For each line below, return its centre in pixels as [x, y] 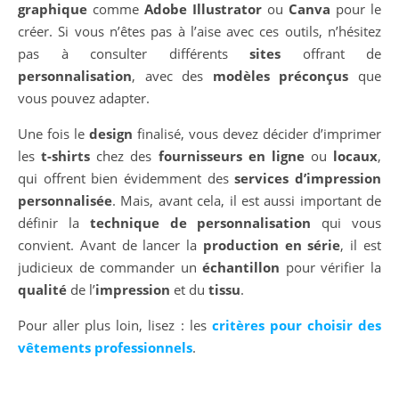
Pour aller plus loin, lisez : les [115, 326]
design [111, 134]
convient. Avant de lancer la [110, 245]
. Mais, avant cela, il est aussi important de [247, 201]
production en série [272, 245]
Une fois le [53, 134]
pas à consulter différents [134, 54]
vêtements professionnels [105, 348]
